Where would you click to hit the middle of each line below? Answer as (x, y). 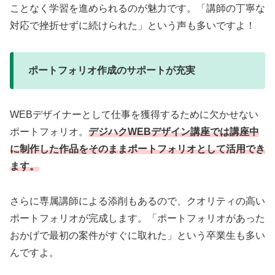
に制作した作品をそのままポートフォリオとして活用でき (137, 149)
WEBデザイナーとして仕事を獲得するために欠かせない (134, 115)
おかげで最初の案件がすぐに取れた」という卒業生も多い (137, 236)
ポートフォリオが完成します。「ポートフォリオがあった (137, 219)
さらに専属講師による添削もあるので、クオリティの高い (137, 201)
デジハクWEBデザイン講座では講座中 (174, 132)
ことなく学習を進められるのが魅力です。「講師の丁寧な (137, 8)
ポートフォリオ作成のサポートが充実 (112, 70)
